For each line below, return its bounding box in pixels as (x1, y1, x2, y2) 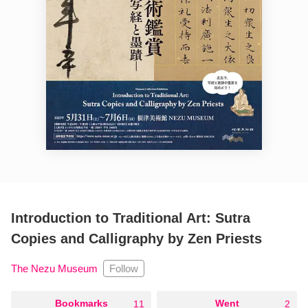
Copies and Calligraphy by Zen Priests (11, 231, 262, 247)
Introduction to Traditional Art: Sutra (11, 210, 250, 226)
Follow (109, 263, 138, 275)
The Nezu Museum (11, 263, 98, 275)
